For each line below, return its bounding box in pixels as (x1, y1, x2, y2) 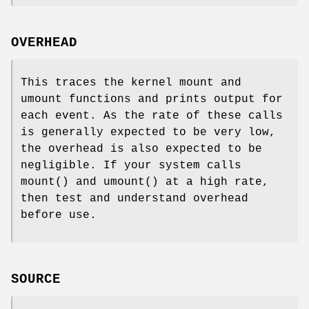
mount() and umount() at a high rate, (21, 175, 269, 188)
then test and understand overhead (21, 192, 248, 205)
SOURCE (11, 271, 61, 287)
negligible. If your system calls (21, 159, 241, 172)
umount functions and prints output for (21, 92, 283, 106)
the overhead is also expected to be (21, 142, 262, 155)
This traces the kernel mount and (21, 76, 241, 89)
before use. (21, 208, 97, 221)
